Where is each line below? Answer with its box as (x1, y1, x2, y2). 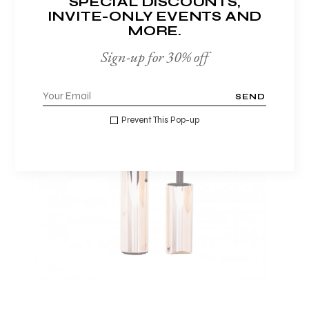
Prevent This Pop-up (121, 114, 199, 126)
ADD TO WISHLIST (104, 166, 204, 177)
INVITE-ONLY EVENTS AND (47, 7, 262, 25)
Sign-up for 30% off (100, 46, 209, 67)
